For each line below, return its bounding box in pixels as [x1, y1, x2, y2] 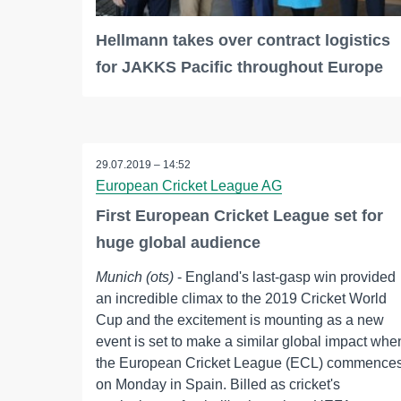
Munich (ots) [96, 269, 174, 286]
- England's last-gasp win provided [174, 269, 396, 286]
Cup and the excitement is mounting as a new [96, 312, 384, 328]
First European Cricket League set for [96, 207, 383, 226]
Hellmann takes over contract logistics [96, 31, 390, 50]
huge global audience [96, 234, 260, 252]
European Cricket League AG [96, 178, 282, 194]
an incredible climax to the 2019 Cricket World [96, 291, 387, 307]
